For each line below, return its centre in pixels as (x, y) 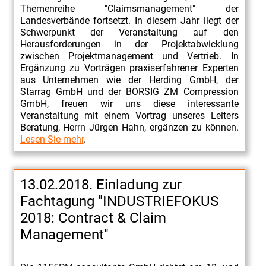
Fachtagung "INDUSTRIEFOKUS (119, 201)
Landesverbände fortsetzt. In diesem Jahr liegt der (129, 20)
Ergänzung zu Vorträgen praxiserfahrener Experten (129, 68)
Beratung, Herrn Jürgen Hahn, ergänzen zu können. (129, 127)
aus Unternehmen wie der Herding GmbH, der (129, 80)
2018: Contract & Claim (93, 218)
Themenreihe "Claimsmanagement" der (129, 8)
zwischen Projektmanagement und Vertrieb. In (129, 56)
